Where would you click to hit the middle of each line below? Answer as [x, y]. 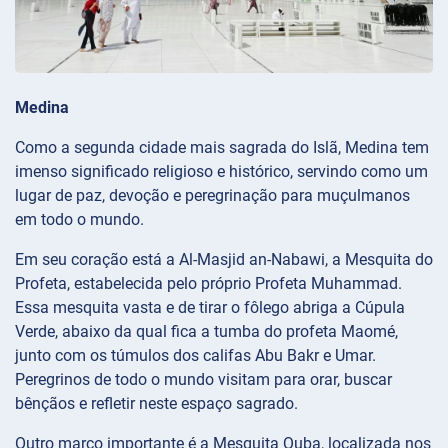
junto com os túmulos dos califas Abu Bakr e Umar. [195, 355]
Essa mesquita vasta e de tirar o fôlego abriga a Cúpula [210, 307]
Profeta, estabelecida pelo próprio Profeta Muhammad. [208, 283]
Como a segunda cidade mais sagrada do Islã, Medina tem [222, 147]
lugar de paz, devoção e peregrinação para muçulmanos [212, 195]
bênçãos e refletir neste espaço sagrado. [156, 403]
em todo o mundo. [79, 219]
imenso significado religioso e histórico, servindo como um [221, 171]
